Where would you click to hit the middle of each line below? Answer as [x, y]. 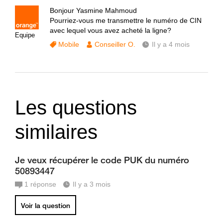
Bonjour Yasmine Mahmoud [93, 10]
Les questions [76, 108]
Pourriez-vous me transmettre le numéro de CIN [126, 20]
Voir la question [46, 206]
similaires [56, 132]
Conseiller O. [115, 44]
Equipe [25, 35]
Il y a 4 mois [171, 44]
